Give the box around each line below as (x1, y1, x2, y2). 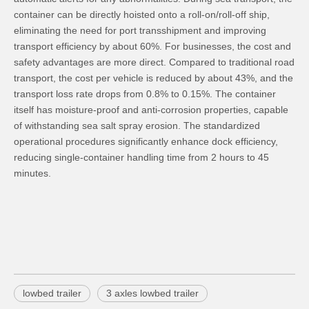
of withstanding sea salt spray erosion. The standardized (14, 119, 260, 131)
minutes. (14, 167, 51, 179)
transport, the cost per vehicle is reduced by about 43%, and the (14, 72, 293, 83)
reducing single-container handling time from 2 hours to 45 (14, 151, 269, 163)
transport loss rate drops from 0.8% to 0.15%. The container (14, 88, 276, 99)
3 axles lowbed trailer (106, 287, 199, 299)
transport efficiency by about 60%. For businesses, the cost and (14, 40, 291, 52)
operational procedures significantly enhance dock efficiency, (14, 135, 278, 147)
